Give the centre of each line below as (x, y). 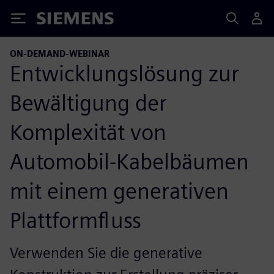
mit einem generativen (119, 191)
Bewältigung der (88, 102)
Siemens (57, 20)
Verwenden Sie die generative (106, 253)
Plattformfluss (76, 220)
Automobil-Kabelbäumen (129, 161)
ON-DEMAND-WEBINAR (60, 54)
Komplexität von (88, 132)
